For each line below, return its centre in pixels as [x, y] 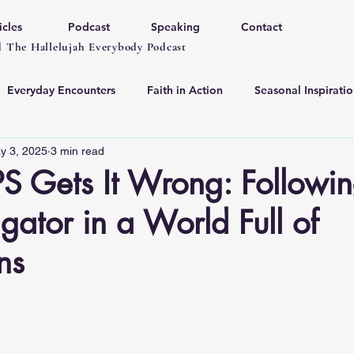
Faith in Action [185, 90]
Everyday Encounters [61, 90]
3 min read [77, 151]
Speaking [175, 27]
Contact [261, 27]
